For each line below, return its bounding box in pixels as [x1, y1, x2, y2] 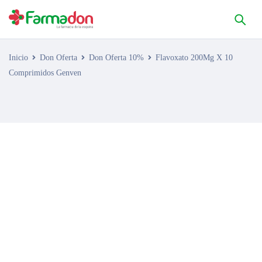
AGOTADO [26, 140, 66, 149]
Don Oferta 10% [89, 53, 144, 62]
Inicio [9, 53, 28, 62]
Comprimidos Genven [9, 68, 81, 77]
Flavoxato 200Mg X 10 [156, 53, 233, 62]
